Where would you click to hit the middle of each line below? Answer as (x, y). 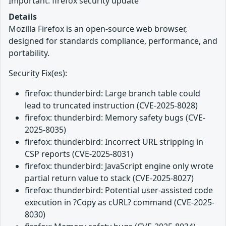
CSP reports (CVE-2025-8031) (79, 154)
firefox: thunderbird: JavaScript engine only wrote (119, 166)
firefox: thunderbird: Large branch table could (112, 93)
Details (23, 16)
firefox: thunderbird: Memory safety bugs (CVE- (115, 117)
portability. (29, 53)
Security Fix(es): (38, 73)
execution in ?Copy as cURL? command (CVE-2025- (120, 202)
